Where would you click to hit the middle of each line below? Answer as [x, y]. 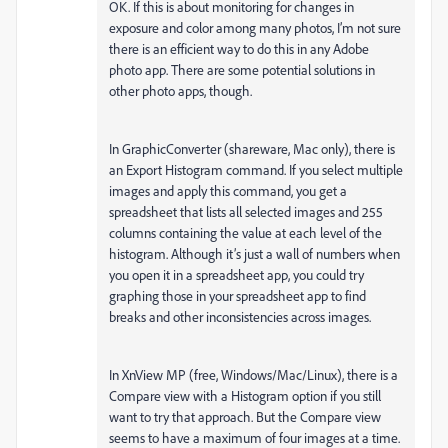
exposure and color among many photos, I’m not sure [255, 27]
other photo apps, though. [180, 90]
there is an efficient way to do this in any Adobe [239, 48]
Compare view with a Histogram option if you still [245, 395]
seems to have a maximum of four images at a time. [254, 437]
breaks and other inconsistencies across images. [240, 316]
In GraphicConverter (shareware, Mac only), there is [252, 148]
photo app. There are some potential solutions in [242, 69]
